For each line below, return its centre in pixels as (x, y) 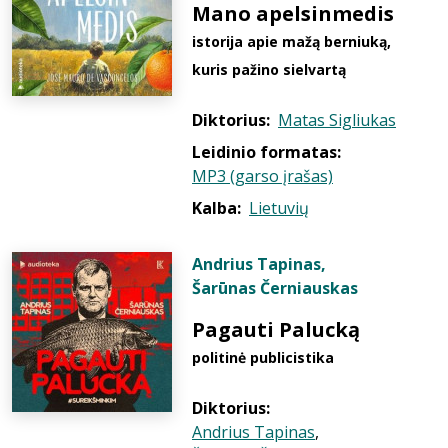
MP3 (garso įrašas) (262, 176)
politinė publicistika (263, 357)
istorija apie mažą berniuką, (291, 41)
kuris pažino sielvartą (269, 69)
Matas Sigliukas (337, 120)
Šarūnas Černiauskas (275, 288)
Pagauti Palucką (276, 329)
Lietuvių (279, 208)
